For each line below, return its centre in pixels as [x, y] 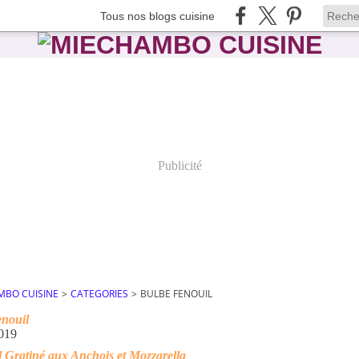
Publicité [179, 165]
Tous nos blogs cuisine [157, 16]
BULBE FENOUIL [176, 294]
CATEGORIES [99, 294]
